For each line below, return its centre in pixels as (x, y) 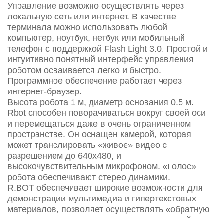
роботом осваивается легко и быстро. (84, 70)
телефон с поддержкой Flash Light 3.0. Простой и (108, 49)
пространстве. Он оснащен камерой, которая (99, 134)
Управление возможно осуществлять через (96, 6)
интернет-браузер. (45, 91)
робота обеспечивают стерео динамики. (89, 177)
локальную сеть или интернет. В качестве (92, 17)
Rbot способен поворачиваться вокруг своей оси (107, 113)
